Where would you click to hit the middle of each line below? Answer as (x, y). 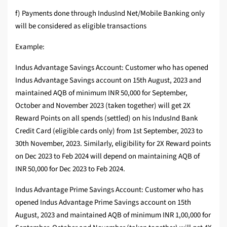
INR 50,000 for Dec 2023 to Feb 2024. (70, 169)
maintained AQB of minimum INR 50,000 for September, (101, 93)
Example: (30, 47)
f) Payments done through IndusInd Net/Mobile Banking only (110, 14)
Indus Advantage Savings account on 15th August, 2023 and (108, 81)
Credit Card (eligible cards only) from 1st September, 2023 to (109, 131)
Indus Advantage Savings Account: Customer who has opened (112, 68)
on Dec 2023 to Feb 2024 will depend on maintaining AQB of (107, 157)
